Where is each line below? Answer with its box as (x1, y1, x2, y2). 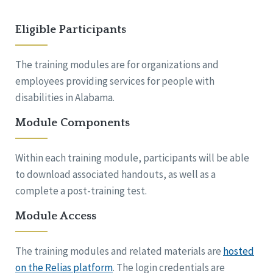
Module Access (15, 210, 96, 223)
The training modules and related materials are (15, 244, 223, 258)
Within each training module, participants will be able (15, 151, 249, 165)
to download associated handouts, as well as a (15, 168, 216, 182)
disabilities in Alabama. (15, 91, 115, 105)
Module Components (15, 116, 130, 130)
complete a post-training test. (15, 184, 147, 198)
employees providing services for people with (15, 74, 214, 88)
